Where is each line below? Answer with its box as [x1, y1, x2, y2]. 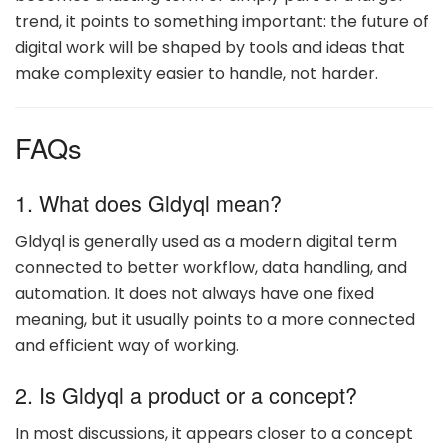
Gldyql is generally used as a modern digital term [15, 229, 397, 253]
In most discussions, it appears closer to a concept [15, 422, 413, 446]
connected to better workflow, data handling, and [15, 255, 407, 279]
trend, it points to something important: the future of [15, 9, 429, 33]
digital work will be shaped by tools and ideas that [15, 35, 405, 59]
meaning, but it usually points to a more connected [15, 307, 415, 331]
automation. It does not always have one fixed [15, 281, 374, 305]
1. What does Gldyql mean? [15, 186, 282, 218]
